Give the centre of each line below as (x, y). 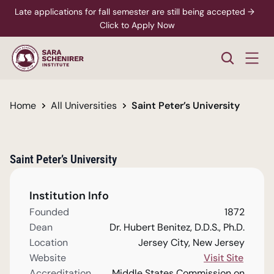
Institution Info (69, 196)
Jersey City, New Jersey (191, 243)
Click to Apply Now (137, 25)
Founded (49, 212)
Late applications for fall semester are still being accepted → (135, 12)
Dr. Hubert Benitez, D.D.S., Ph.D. (177, 227)
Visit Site (224, 258)
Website (48, 258)
